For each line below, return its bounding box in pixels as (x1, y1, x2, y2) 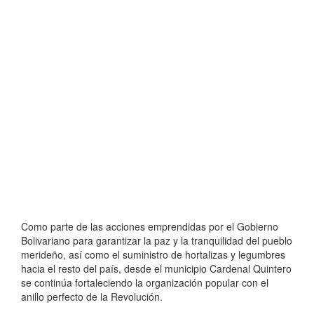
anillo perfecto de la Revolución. (21, 289, 163, 304)
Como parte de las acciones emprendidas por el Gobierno (21, 219, 278, 234)
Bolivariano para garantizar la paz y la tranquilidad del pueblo (21, 233, 292, 248)
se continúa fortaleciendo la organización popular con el (21, 275, 268, 290)
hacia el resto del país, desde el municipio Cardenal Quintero (21, 261, 292, 276)
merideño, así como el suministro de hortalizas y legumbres (21, 247, 285, 262)
